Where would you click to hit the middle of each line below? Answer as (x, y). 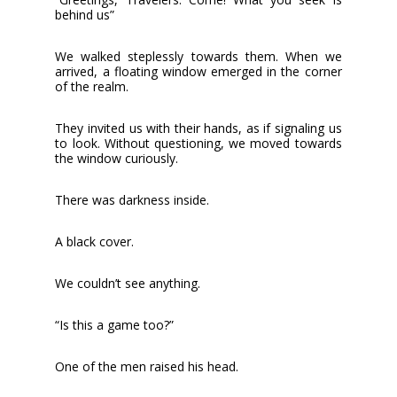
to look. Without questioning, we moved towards (198, 143)
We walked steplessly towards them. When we (198, 56)
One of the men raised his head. (147, 366)
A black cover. (95, 241)
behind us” (85, 14)
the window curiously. (117, 158)
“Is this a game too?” (115, 324)
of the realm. (92, 86)
